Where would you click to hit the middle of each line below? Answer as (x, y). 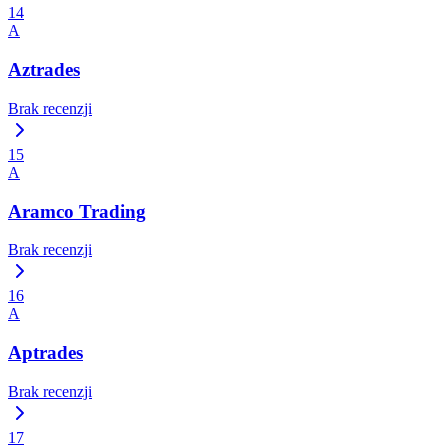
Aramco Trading (77, 211)
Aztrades (44, 70)
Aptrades (45, 352)
